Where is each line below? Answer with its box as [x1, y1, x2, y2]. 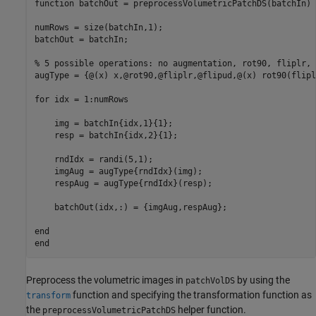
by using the [235, 274, 290, 286]
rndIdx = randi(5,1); [34, 154, 153, 165]
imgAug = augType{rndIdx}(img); [34, 166, 202, 177]
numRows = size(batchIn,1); [34, 23, 168, 33]
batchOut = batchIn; [34, 35, 128, 45]
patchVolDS [186, 275, 235, 286]
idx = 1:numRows [49, 95, 128, 105]
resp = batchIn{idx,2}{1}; [34, 130, 178, 141]
